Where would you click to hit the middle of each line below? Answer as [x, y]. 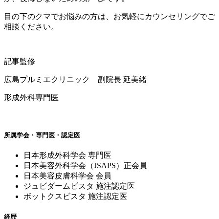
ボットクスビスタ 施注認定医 [75, 196]
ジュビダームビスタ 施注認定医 [79, 186]
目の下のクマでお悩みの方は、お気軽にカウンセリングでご [109, 17]
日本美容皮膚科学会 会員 [67, 175]
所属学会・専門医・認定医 [42, 135]
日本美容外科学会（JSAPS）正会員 [85, 165]
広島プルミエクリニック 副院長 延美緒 [75, 80]
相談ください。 [31, 27]
